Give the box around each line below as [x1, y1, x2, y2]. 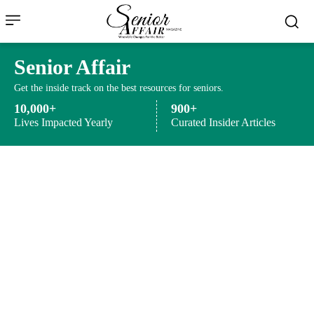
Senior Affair [14, 55, 130, 79]
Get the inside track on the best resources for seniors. [14, 83, 224, 94]
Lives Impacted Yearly [14, 116, 113, 129]
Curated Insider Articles [171, 116, 276, 129]
